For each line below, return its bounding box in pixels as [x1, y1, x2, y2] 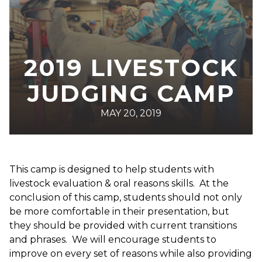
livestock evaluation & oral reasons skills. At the [9, 177, 229, 189]
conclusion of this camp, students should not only [9, 191, 242, 203]
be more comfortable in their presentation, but [9, 205, 229, 217]
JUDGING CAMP [27, 78, 235, 108]
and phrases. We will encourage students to [9, 233, 216, 245]
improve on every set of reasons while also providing [9, 247, 252, 259]
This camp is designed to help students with [9, 163, 214, 175]
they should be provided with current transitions [9, 219, 237, 231]
